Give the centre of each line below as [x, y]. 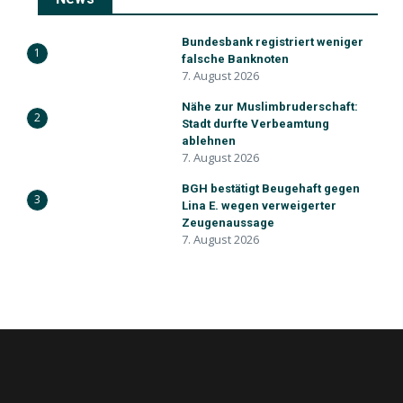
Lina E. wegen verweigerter [259, 206]
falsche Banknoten [235, 59]
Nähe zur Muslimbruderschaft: [270, 107]
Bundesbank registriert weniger [273, 42]
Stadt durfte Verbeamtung [255, 124]
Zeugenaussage [228, 223]
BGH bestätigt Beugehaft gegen [271, 188]
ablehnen [209, 141]
